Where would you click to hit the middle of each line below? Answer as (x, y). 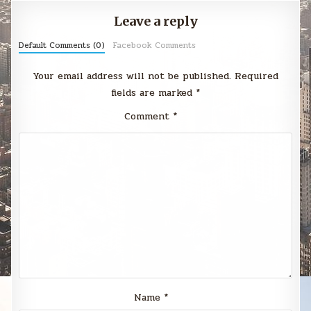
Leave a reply (155, 22)
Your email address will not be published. (132, 76)
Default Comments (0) (62, 45)
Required (257, 76)
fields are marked (153, 93)
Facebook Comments (155, 45)
